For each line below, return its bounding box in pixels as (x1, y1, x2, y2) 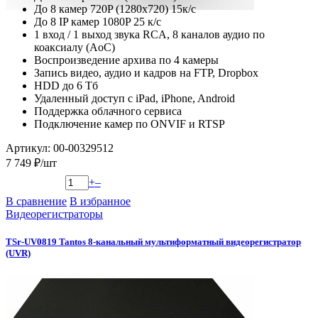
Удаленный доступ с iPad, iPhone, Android (34, 92, 235, 105)
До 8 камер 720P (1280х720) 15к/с (34, 3, 196, 16)
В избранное (70, 195, 131, 208)
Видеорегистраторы (6, 208, 103, 221)
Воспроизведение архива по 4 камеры (34, 54, 219, 67)
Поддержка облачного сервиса (34, 105, 182, 118)
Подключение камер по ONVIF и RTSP (34, 118, 225, 131)
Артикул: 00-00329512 (6, 142, 114, 155)
